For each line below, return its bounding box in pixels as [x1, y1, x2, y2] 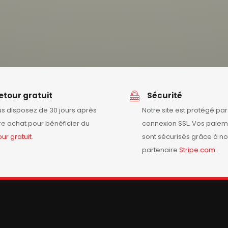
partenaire [142, 145, 179, 155]
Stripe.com [179, 145, 215, 155]
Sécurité [147, 90, 182, 101]
